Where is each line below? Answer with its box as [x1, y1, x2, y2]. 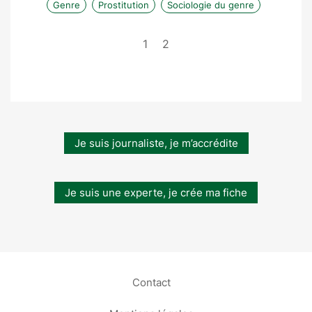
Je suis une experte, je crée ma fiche [65, 186, 247, 200]
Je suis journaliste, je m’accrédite [74, 136, 238, 150]
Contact [132, 275, 171, 289]
